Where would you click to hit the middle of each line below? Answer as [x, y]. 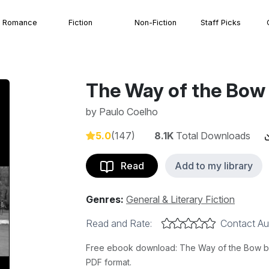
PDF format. [109, 262]
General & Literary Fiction [180, 199]
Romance [20, 22]
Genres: [105, 199]
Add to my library [214, 166]
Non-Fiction [156, 22]
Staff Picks [221, 22]
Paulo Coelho [128, 112]
